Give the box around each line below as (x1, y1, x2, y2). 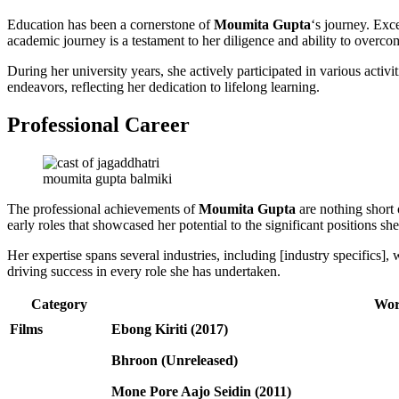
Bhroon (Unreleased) (111, 352, 238, 368)
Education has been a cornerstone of (7, 16, 214, 32)
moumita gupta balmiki (43, 170, 172, 186)
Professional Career (7, 112, 190, 136)
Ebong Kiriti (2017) (111, 321, 228, 337)
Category (30, 296, 87, 312)
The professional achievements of (7, 200, 199, 216)
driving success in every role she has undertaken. (7, 263, 281, 279)
